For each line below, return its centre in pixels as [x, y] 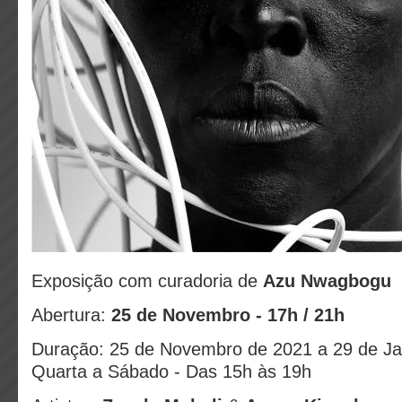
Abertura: [71, 315]
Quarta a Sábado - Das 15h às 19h [171, 371]
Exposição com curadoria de [147, 281]
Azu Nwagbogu [330, 281]
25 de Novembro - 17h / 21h [228, 315]
